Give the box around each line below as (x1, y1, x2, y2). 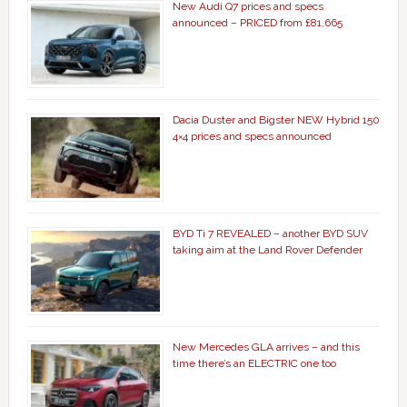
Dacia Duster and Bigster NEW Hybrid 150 (172, 113, 380, 126)
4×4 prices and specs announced (172, 129, 332, 143)
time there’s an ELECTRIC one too (172, 356, 336, 370)
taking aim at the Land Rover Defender (172, 243, 362, 256)
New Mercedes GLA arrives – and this (172, 340, 360, 353)
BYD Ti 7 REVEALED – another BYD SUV (172, 226, 368, 240)
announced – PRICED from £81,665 (172, 15, 342, 29)
